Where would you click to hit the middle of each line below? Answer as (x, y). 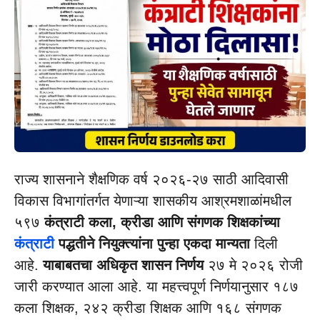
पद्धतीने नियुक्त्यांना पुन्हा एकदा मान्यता (152, 244)
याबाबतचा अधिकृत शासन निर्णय (123, 265)
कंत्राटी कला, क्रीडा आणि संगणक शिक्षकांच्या (160, 222)
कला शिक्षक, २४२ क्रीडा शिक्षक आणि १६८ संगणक (148, 308)
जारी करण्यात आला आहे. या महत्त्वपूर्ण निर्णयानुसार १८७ (156, 287)
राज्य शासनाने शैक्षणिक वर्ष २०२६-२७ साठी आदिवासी (151, 180)
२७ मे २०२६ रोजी (253, 265)
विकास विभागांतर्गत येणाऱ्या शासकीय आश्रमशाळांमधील (153, 201)
